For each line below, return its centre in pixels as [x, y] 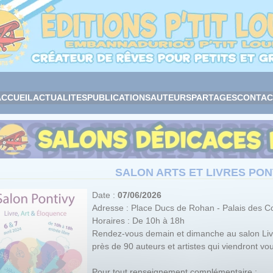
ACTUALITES [60, 97]
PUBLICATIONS [119, 97]
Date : [105, 195]
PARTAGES [214, 97]
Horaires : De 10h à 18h [138, 220]
